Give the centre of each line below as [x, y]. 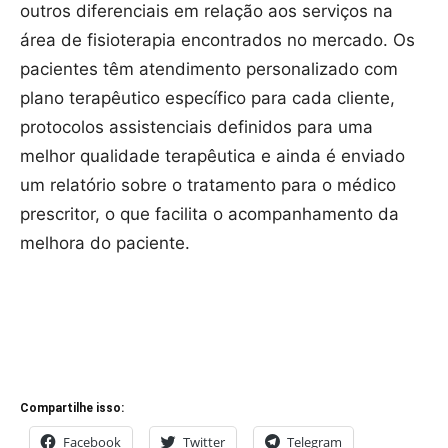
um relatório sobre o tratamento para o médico [208, 184]
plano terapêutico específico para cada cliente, [207, 97]
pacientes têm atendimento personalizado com [209, 68]
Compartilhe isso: [72, 407]
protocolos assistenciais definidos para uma [196, 126]
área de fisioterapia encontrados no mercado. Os [217, 39]
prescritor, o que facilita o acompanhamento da [209, 213]
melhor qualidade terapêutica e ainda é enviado [212, 155]
